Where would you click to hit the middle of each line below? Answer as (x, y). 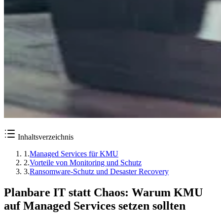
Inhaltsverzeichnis (45, 137)
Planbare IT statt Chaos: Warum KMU (103, 192)
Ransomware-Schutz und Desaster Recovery (99, 171)
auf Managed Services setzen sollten (95, 205)
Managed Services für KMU (74, 153)
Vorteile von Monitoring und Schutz (86, 162)
